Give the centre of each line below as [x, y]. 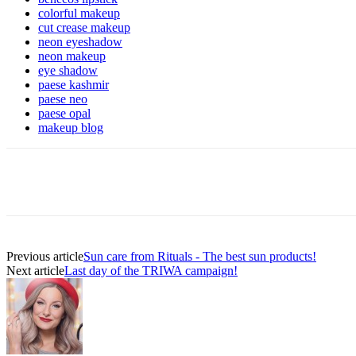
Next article [35, 270]
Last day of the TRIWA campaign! [151, 270]
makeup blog [71, 127]
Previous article [45, 256]
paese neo [63, 99]
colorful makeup [79, 13]
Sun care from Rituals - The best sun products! [200, 256]
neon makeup [72, 56]
